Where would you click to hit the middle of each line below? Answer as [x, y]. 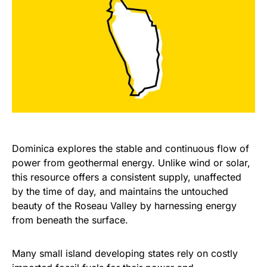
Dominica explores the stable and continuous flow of [131, 149]
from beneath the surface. [70, 220]
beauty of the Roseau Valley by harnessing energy [124, 206]
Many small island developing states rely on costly [125, 254]
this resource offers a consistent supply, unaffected [127, 177]
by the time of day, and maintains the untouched [120, 192]
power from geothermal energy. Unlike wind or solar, [131, 163]
